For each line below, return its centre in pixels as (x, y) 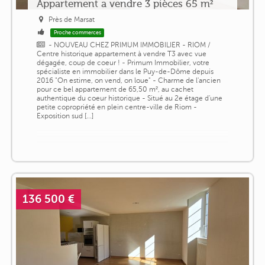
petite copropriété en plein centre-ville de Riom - (117, 107)
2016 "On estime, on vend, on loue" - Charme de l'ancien (128, 81)
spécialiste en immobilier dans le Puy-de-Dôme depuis (125, 72)
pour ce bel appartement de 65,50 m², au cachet (115, 90)
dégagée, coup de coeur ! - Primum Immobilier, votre (123, 63)
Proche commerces (77, 33)
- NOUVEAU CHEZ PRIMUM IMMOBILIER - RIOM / (130, 45)
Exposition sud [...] (65, 116)
